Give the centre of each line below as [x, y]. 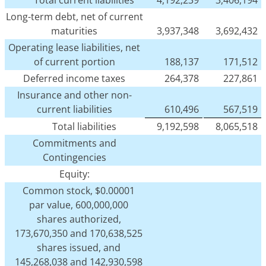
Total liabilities [84, 127]
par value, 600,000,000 [79, 205]
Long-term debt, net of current [74, 17]
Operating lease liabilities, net [74, 48]
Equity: [74, 174]
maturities [74, 31]
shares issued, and [79, 248]
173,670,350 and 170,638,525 [79, 234]
